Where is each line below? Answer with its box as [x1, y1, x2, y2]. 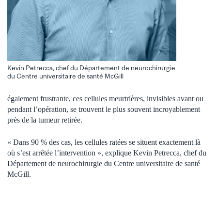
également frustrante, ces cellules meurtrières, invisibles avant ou [7, 94, 203, 103]
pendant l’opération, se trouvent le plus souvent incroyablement [7, 105, 200, 113]
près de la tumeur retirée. [7, 115, 82, 124]
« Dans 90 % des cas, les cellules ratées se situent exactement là [7, 138, 201, 146]
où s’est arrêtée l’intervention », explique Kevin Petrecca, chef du [7, 148, 206, 157]
